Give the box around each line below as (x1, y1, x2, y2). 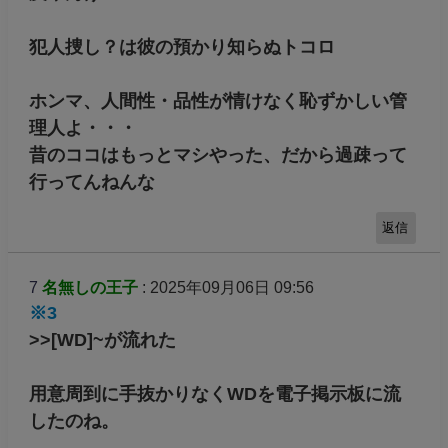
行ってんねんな (28, 172, 155, 193)
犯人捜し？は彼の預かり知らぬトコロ (28, 37, 335, 58)
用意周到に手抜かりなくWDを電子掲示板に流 (28, 384, 401, 405)
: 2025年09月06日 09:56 (137, 279, 314, 297)
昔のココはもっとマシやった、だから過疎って (28, 145, 407, 166)
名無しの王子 (41, 279, 138, 297)
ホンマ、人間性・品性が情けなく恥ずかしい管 (28, 91, 407, 112)
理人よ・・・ (28, 118, 137, 139)
